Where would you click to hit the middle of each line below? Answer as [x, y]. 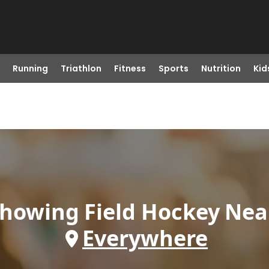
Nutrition [221, 68]
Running [30, 68]
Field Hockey [152, 212]
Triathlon [81, 68]
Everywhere [145, 238]
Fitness [130, 68]
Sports [173, 68]
